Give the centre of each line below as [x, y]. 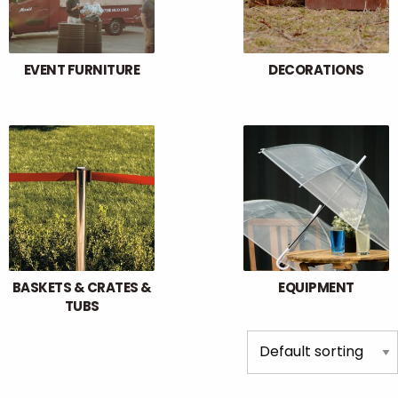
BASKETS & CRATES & [82, 287]
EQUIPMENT [316, 287]
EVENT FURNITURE [82, 69]
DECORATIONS [316, 69]
